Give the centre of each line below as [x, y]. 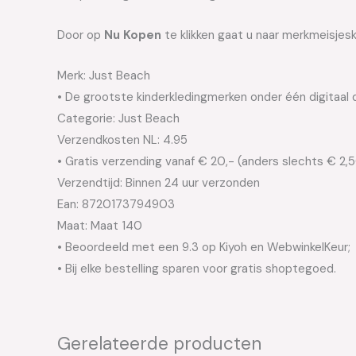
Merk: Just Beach [104, 75]
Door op [81, 35]
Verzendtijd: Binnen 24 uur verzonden [159, 182]
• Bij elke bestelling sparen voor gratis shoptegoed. [197, 268]
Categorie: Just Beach [118, 118]
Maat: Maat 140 [100, 225]
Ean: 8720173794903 [116, 204]
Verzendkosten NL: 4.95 [122, 139]
